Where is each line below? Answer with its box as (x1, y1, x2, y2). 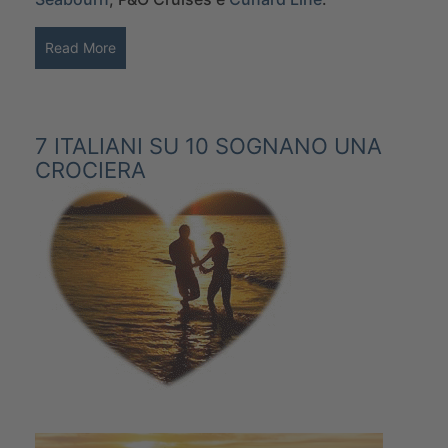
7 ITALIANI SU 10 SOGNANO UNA (35, 132, 382, 159)
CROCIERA (35, 156, 146, 183)
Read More (45, 38, 116, 56)
